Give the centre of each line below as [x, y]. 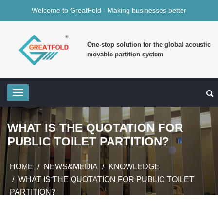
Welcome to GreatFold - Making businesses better [109, 10]
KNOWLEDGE [134, 166]
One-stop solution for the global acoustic [149, 45]
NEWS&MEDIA [71, 166]
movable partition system [126, 54]
